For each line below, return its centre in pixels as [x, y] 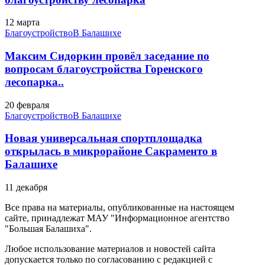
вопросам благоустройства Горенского [104, 69]
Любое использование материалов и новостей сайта [110, 249]
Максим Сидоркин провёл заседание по [107, 56]
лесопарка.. [34, 82]
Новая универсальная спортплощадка [104, 138]
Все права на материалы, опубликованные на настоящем [119, 208]
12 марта [22, 22]
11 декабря [26, 188]
